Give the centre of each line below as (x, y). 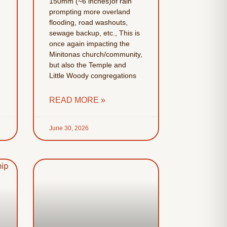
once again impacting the (89, 44)
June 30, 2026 (69, 128)
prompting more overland (89, 12)
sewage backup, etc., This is (94, 33)
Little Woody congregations (92, 76)
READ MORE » (77, 100)
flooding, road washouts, (88, 23)
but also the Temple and (87, 65)
